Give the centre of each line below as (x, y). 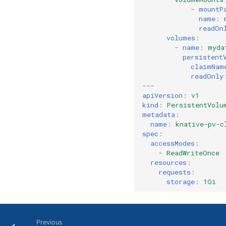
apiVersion (162, 95)
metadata (159, 114)
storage (181, 181)
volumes (181, 38)
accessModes (173, 143)
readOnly (207, 76)
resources (168, 162)
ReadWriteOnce (193, 153)
